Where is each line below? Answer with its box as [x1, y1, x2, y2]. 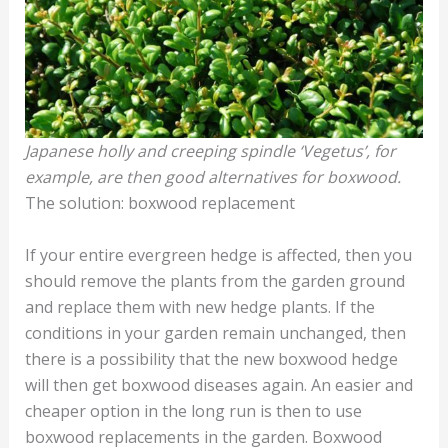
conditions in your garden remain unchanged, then [24, 322, 406, 345]
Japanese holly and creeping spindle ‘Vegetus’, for [24, 140, 396, 163]
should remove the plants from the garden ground [24, 270, 405, 293]
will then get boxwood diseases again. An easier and [24, 374, 413, 397]
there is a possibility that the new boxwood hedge [24, 348, 398, 371]
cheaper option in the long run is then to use [24, 400, 362, 423]
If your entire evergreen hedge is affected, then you [24, 244, 412, 267]
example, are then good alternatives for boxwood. [24, 166, 401, 189]
